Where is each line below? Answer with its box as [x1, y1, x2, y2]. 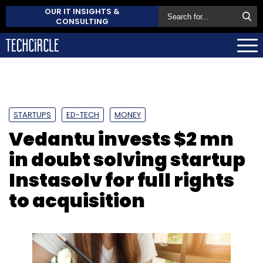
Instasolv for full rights [9, 166, 234, 193]
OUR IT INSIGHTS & [45, 6, 120, 17]
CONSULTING [56, 16, 109, 27]
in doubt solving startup [9, 146, 245, 173]
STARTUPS [14, 109, 51, 120]
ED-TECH [66, 109, 99, 120]
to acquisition [9, 187, 145, 214]
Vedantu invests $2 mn [9, 125, 234, 152]
